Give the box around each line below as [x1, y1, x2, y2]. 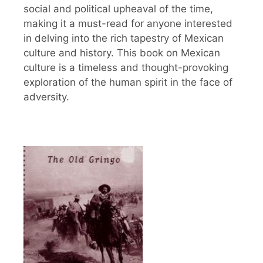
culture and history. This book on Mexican [23, 46, 220, 59]
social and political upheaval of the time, [23, 2, 213, 15]
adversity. [23, 90, 69, 103]
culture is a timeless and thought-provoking [23, 61, 228, 73]
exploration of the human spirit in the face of [23, 76, 232, 88]
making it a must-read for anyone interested [23, 17, 232, 29]
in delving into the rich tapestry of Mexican [23, 32, 224, 44]
